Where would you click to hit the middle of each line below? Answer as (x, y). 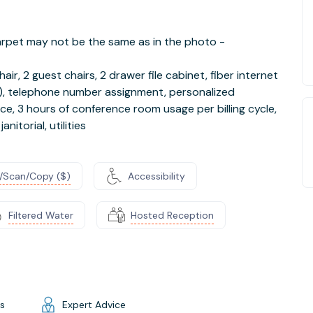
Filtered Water (41, 215)
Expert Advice (94, 304)
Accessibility (156, 176)
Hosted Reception (172, 215)
